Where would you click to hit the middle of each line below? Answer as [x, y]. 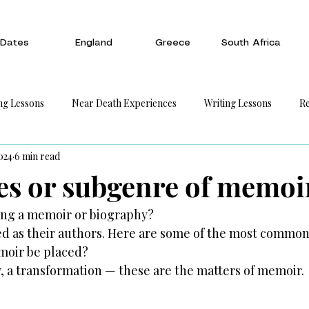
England [93, 43]
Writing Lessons [238, 103]
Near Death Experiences [124, 103]
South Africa [251, 43]
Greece [172, 43]
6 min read [37, 156]
